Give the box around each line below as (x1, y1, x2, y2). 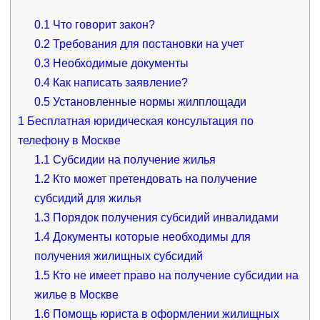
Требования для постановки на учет (50, 37, 244, 50)
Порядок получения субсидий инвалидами (50, 211, 279, 224)
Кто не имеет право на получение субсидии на (50, 269, 299, 281)
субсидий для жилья (34, 191, 142, 204)
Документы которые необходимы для (50, 230, 251, 243)
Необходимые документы (50, 56, 189, 69)
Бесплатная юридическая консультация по (24, 114, 254, 127)
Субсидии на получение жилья (50, 153, 216, 166)
